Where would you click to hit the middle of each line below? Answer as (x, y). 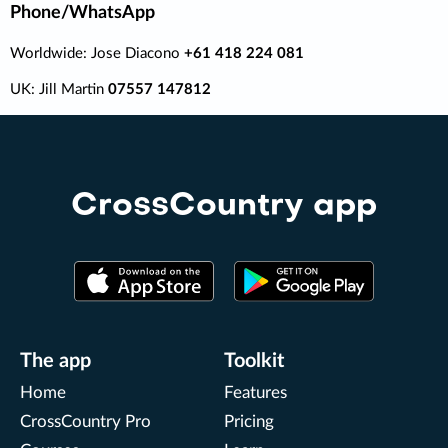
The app (55, 361)
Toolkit (254, 361)
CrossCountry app (224, 206)
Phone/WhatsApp (82, 13)
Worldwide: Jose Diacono (97, 53)
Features (255, 393)
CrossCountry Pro (85, 422)
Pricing (249, 422)
